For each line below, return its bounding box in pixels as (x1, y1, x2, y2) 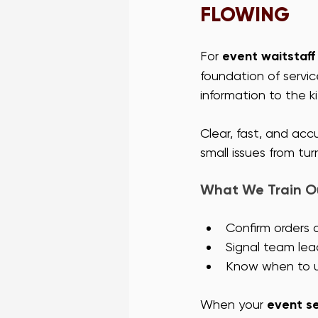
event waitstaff (222, 48, 315, 65)
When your (200, 297, 267, 312)
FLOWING (200, 2, 290, 28)
